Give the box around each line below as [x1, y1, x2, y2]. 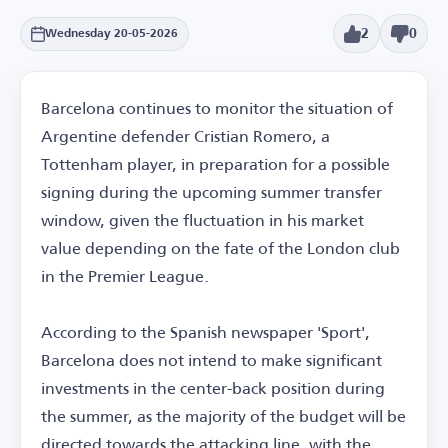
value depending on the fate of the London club [41, 232, 400, 264]
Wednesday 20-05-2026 [45, 27, 178, 40]
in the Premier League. [41, 260, 209, 292]
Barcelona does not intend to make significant [41, 344, 382, 376]
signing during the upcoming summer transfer [41, 176, 382, 208]
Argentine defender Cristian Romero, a [41, 120, 330, 152]
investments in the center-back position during [41, 372, 385, 404]
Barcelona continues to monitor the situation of [41, 92, 393, 124]
